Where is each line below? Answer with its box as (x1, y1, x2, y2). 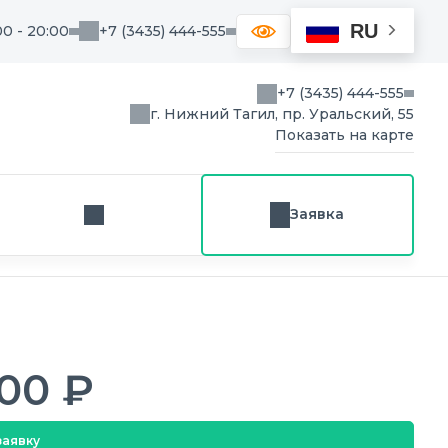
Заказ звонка (92, 214, 186, 233)
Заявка (290, 205, 345, 224)
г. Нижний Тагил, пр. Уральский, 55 (150, 105, 414, 124)
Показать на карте (275, 126, 414, 145)
